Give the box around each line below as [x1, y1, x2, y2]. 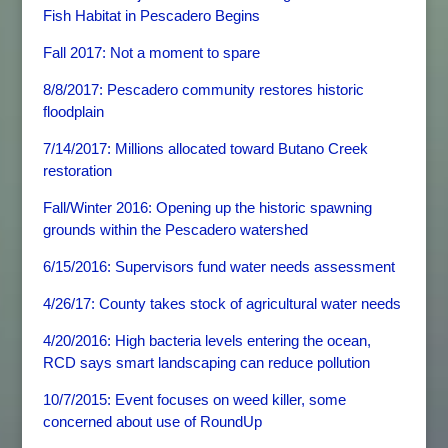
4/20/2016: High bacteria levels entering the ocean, [42, 332, 371, 349]
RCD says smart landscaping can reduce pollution [42, 354, 370, 371]
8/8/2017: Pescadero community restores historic [42, 81, 364, 98]
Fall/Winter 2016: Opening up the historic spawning [42, 199, 372, 216]
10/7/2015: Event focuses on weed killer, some [42, 391, 346, 408]
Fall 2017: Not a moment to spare [42, 44, 260, 61]
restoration [42, 162, 112, 179]
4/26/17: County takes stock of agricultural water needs [42, 295, 401, 312]
